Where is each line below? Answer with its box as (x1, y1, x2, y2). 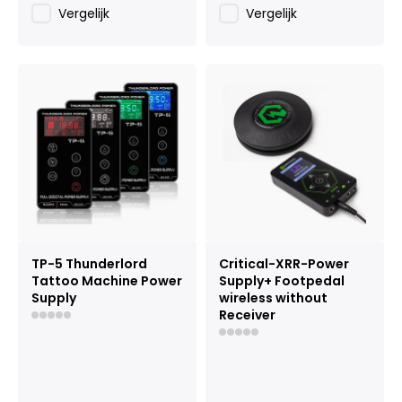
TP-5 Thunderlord (31, 255, 147, 273)
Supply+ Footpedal (219, 272, 345, 290)
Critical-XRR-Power (219, 255, 349, 273)
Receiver (219, 306, 275, 324)
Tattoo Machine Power (31, 272, 182, 290)
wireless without (219, 289, 328, 307)
